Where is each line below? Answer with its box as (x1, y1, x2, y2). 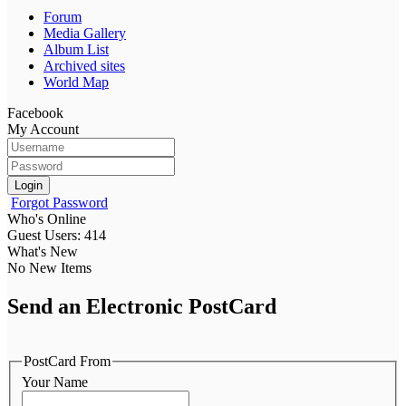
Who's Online (7, 210, 86, 227)
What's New (7, 243, 78, 259)
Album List (43, 41, 109, 57)
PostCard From (24, 353, 111, 369)
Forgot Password (11, 194, 108, 210)
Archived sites (43, 57, 125, 73)
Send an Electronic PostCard (7, 294, 276, 318)
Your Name (22, 374, 88, 391)
